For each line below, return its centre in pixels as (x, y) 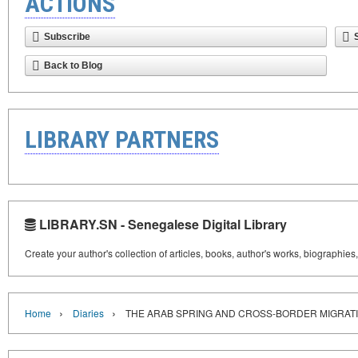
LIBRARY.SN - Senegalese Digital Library (161, 224)
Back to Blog (73, 66)
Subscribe (67, 37)
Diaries (88, 313)
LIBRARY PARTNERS (122, 139)
